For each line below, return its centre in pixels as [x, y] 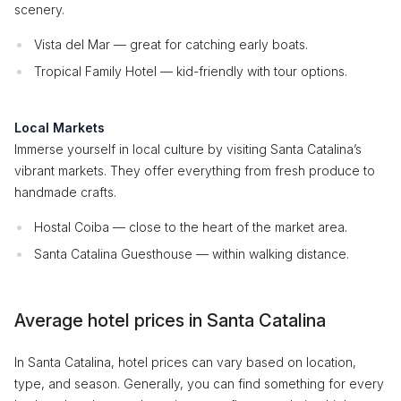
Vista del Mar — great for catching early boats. [171, 44]
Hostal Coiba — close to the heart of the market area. [191, 227]
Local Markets [60, 128]
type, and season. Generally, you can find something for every [199, 384]
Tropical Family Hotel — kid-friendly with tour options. [191, 71]
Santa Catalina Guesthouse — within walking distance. [192, 254]
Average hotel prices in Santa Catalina [170, 320]
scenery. [39, 9]
